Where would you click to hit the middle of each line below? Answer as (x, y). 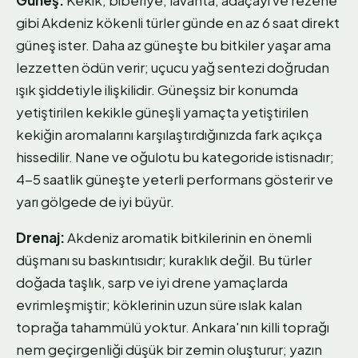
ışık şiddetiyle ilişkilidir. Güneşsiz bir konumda (157, 89)
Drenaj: (40, 237)
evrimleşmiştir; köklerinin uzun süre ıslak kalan (159, 304)
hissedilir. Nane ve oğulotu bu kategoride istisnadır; (175, 156)
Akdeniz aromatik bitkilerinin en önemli (188, 237)
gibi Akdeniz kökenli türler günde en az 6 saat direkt (178, 22)
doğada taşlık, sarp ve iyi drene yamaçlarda (152, 282)
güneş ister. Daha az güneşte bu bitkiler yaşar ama (173, 44)
